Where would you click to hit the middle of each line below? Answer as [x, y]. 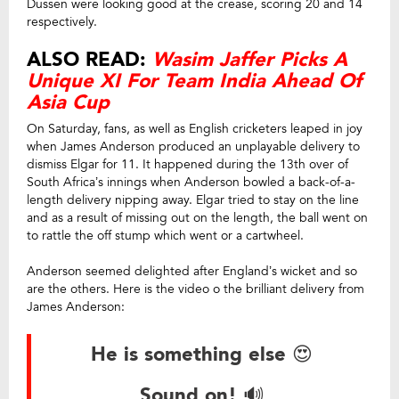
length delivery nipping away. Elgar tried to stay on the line [193, 199]
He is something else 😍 [202, 354]
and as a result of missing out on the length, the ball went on [197, 217]
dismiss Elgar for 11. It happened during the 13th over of [187, 164]
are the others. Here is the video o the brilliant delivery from [195, 289]
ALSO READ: [90, 59]
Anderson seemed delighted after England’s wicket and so [192, 271]
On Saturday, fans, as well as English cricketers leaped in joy [195, 128]
